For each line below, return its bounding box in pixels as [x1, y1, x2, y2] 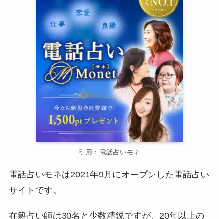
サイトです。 [8, 185, 62, 195]
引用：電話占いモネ [79, 148, 140, 156]
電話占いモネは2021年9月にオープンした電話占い [8, 169, 209, 179]
